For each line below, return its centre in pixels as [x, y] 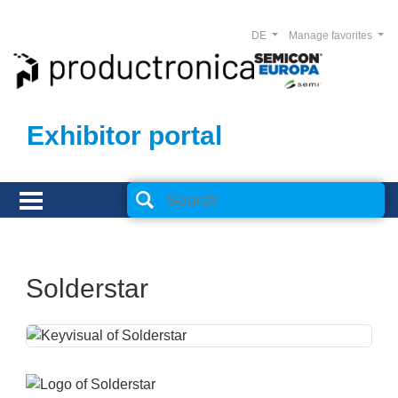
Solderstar [87, 288]
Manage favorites [331, 36]
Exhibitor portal [124, 135]
